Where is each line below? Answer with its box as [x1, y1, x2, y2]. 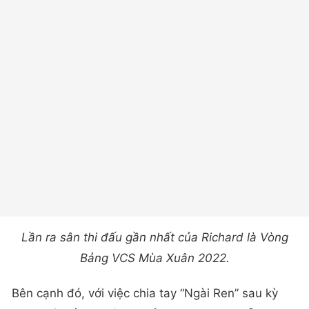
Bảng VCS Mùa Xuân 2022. [79, 250, 230, 265]
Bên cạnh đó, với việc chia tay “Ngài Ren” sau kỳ [12, 286, 278, 301]
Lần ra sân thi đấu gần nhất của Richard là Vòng [21, 230, 288, 244]
